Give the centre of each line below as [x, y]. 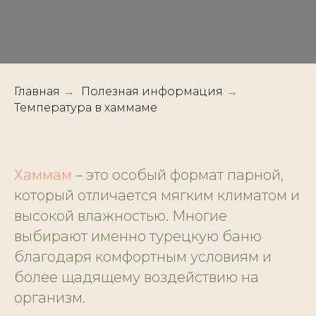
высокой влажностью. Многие [121, 216]
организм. [50, 298]
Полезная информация [152, 91]
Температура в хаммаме [86, 108]
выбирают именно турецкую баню [138, 237]
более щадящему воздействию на [136, 278]
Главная [37, 91]
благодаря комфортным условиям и [143, 257]
